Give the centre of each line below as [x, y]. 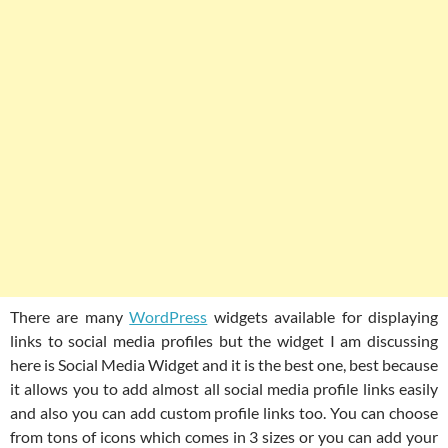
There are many [70, 317]
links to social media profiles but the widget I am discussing [224, 341]
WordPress [168, 317]
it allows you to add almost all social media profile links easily [224, 389]
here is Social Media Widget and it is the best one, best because [224, 365]
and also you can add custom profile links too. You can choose [224, 413]
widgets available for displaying [323, 317]
